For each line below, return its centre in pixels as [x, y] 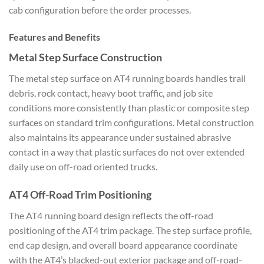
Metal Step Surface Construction [85, 57]
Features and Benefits [55, 37]
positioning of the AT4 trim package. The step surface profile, [130, 230]
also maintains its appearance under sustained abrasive [120, 137]
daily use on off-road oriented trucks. [83, 166]
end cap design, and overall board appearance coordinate [123, 245]
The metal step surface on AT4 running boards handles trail [127, 78]
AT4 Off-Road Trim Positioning [80, 194]
